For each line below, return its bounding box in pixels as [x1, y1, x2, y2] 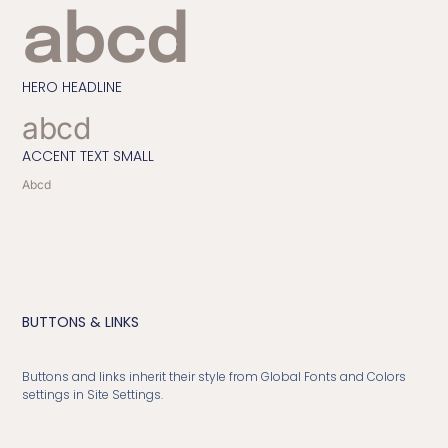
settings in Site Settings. [22, 385, 164, 403]
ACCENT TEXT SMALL [22, 145, 155, 166]
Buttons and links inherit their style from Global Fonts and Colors [22, 367, 407, 385]
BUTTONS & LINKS [22, 311, 140, 332]
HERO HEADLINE [22, 76, 123, 97]
